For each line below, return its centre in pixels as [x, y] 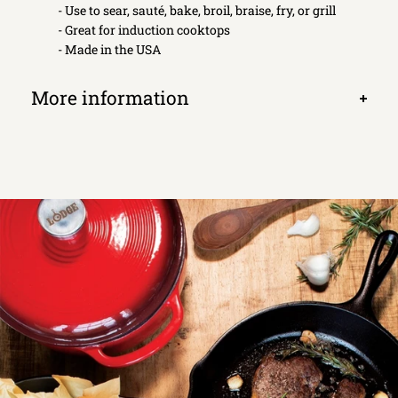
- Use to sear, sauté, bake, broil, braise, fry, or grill [197, 10]
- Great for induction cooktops [144, 30]
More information [110, 98]
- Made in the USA [109, 49]
